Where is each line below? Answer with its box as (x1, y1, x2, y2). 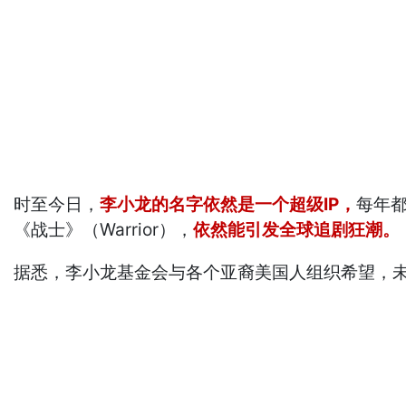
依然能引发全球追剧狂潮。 (193, 218, 401, 240)
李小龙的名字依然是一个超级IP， (100, 193, 357, 215)
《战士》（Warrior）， (14, 218, 194, 240)
